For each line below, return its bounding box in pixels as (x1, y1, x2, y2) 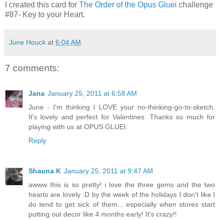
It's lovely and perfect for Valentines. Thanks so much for (28, 113, 215, 121)
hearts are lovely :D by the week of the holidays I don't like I (28, 191, 215, 199)
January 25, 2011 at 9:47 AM (64, 167, 153, 175)
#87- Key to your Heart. (5, 10, 85, 19)
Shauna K (28, 167, 61, 175)
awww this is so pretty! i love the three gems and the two (28, 181, 215, 189)
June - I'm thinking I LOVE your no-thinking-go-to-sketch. (28, 103, 215, 111)
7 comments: (5, 62, 59, 73)
